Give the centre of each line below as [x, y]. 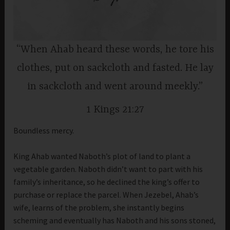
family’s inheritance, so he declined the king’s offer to [107, 182]
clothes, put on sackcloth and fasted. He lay [115, 68]
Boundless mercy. [44, 130]
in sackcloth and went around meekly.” [115, 87]
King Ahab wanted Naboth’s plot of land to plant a [102, 156]
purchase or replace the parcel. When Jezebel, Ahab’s [106, 195]
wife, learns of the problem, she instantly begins [99, 208]
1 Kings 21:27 [115, 110]
